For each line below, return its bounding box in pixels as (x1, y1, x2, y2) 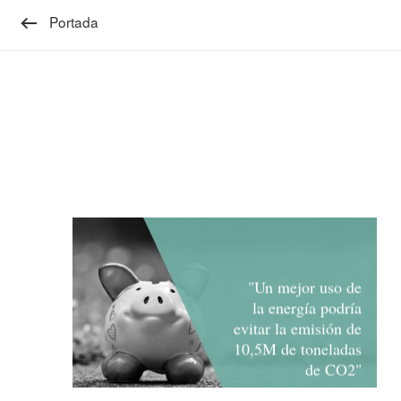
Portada (48, 12, 98, 32)
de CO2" (305, 358, 363, 380)
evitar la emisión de (234, 317, 363, 339)
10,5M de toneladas (234, 337, 363, 360)
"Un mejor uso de (248, 276, 363, 298)
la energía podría (252, 296, 363, 319)
